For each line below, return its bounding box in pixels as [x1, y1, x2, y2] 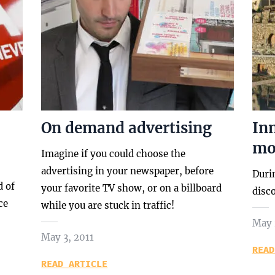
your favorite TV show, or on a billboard [41, 182, 222, 194]
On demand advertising [41, 118, 212, 137]
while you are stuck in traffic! [41, 199, 175, 211]
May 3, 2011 [41, 231, 95, 243]
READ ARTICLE [41, 258, 108, 269]
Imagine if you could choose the [41, 148, 186, 160]
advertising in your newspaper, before [41, 165, 214, 177]
